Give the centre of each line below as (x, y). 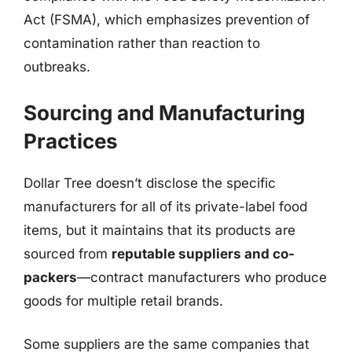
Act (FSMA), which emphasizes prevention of (167, 20)
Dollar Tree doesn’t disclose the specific (150, 183)
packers (50, 277)
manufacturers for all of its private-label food (165, 206)
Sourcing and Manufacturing (164, 112)
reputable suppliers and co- (203, 253)
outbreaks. (57, 67)
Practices (71, 141)
